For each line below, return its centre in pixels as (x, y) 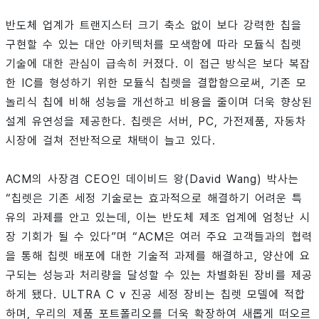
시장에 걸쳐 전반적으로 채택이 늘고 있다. (111, 140)
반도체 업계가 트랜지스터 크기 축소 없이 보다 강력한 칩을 (154, 25)
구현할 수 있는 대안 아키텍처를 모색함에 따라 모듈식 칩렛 (154, 44)
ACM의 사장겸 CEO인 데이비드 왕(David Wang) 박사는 (152, 179)
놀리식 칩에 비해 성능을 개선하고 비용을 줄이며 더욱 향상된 (159, 102)
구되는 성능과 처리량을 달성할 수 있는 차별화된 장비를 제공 (159, 275)
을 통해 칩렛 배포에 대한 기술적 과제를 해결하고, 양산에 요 (158, 256)
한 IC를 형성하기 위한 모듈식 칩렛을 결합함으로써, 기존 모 (156, 83)
